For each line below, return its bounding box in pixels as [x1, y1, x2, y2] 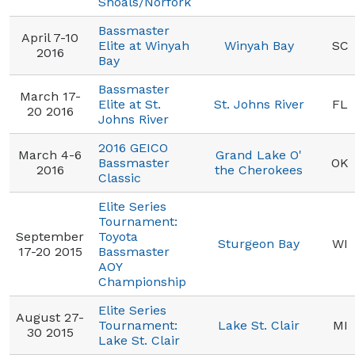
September [16, 229, 84, 244]
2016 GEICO [98, 140, 168, 155]
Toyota [98, 229, 138, 244]
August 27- [16, 310, 84, 325]
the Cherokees [215, 162, 303, 177]
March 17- [19, 89, 81, 104]
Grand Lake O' [216, 147, 302, 162]
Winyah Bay [223, 38, 294, 53]
